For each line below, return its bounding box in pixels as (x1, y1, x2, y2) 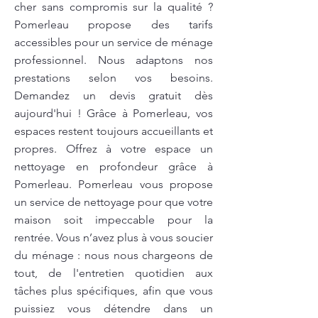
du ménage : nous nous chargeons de (14, 248, 213, 262)
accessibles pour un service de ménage (14, 35, 213, 49)
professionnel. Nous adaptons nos (14, 53, 213, 67)
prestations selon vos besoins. (14, 71, 213, 84)
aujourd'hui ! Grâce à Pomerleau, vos (14, 106, 213, 120)
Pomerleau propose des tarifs (14, 18, 213, 31)
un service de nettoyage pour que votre (14, 195, 213, 209)
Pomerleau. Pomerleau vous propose (14, 177, 213, 191)
